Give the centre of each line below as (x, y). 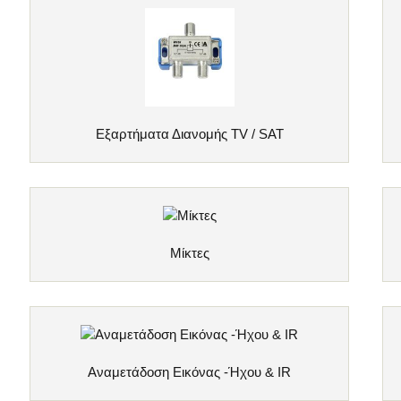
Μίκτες (189, 252)
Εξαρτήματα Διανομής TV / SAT (189, 133)
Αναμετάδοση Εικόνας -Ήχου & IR (190, 372)
